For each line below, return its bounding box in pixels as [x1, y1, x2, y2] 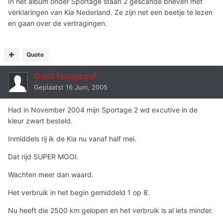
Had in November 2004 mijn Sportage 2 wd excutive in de [8, 106, 198, 114]
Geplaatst [34, 83, 66, 92]
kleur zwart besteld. [8, 116, 73, 125]
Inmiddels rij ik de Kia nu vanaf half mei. [8, 134, 136, 143]
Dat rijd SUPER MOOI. [8, 152, 79, 161]
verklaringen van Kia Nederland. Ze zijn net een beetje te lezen [8, 8, 213, 17]
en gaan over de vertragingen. [8, 19, 107, 28]
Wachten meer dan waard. [8, 170, 94, 179]
